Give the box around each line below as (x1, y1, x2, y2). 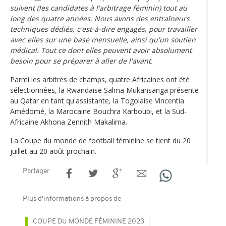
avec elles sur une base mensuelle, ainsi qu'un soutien (10, 34, 196, 44)
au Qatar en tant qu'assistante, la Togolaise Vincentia (10, 95, 184, 105)
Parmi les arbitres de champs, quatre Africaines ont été (10, 74, 190, 84)
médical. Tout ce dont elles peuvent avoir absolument (10, 45, 192, 55)
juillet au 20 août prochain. (10, 146, 96, 156)
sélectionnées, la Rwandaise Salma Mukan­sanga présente (10, 85, 199, 95)
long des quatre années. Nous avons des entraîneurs (10, 13, 190, 23)
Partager (23, 167, 49, 175)
